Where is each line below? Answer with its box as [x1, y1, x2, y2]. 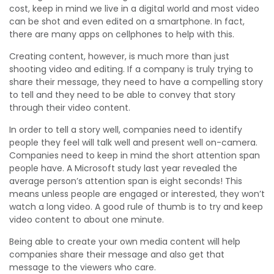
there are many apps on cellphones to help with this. [9, 28, 234, 40]
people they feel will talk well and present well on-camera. [9, 136, 257, 149]
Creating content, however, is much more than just [9, 50, 229, 62]
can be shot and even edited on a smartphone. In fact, [9, 15, 245, 28]
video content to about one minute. [9, 213, 164, 226]
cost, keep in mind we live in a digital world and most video [9, 2, 259, 15]
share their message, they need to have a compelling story [9, 76, 263, 88]
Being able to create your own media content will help [9, 235, 240, 248]
